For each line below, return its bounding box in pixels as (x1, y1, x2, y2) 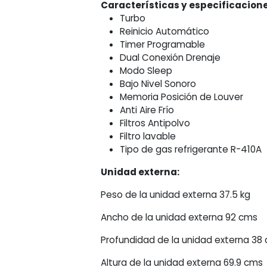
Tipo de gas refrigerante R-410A (120, 143, 262, 156)
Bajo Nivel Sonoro (120, 77, 197, 91)
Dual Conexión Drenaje (120, 51, 221, 64)
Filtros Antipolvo (120, 117, 191, 130)
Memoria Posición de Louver (120, 91, 244, 104)
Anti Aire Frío (120, 104, 175, 117)
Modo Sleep (120, 64, 173, 77)
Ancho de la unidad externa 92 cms (101, 211, 258, 224)
